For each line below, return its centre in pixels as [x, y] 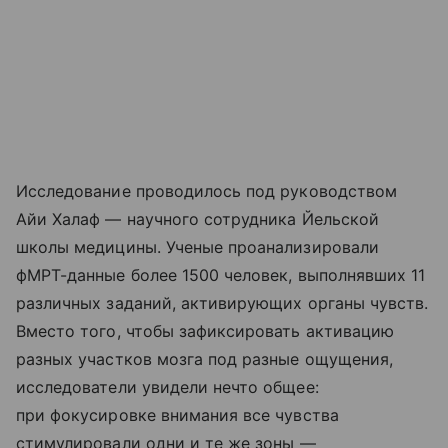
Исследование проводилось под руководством [206, 191]
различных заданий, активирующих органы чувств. [222, 303]
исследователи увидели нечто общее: [167, 387]
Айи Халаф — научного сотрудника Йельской [197, 219]
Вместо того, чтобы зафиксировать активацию [205, 331]
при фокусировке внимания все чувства [177, 415]
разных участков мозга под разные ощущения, [205, 359]
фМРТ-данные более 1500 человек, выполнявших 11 [221, 275]
